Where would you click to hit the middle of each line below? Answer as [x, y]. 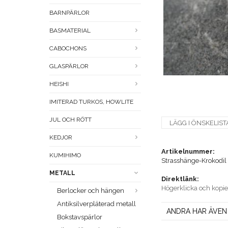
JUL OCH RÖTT [70, 120]
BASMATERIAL [70, 31]
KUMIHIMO [65, 155]
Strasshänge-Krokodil [194, 161]
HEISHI [59, 84]
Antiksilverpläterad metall [96, 204]
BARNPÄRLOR [69, 13]
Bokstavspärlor [80, 217]
